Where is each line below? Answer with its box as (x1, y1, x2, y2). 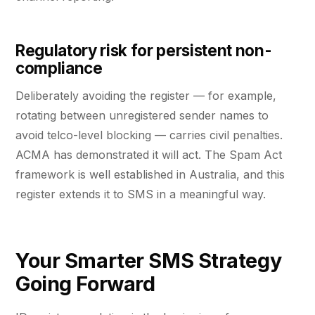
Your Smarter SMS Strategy (15, 247, 282, 273)
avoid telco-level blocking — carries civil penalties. (15, 128, 283, 143)
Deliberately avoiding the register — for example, (15, 89, 276, 103)
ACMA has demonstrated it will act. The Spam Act (15, 148, 282, 162)
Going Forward (15, 271, 155, 296)
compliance (15, 58, 103, 77)
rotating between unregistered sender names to (15, 108, 269, 123)
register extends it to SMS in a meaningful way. (15, 187, 266, 202)
